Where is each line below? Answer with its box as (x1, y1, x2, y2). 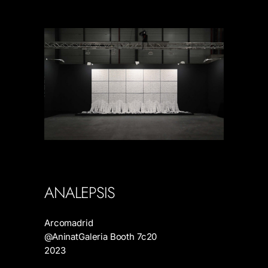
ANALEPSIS (44, 181, 115, 204)
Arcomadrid (44, 217, 93, 229)
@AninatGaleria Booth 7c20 (44, 231, 157, 242)
